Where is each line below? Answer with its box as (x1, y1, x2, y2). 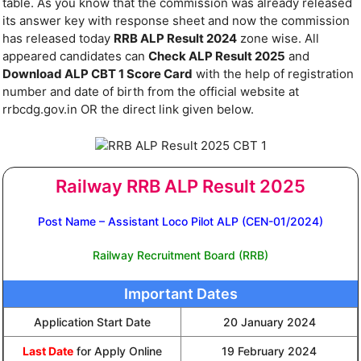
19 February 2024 (222, 343, 317, 358)
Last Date (23, 343, 73, 358)
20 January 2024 (222, 314, 316, 329)
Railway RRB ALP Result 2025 (56, 175, 305, 197)
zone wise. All (237, 31, 319, 47)
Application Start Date (34, 314, 151, 329)
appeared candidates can (2, 48, 148, 64)
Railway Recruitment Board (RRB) (93, 247, 268, 262)
